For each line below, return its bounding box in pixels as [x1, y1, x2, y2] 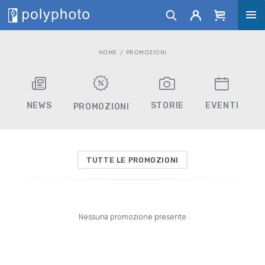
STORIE [150, 100, 185, 111]
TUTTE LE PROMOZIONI [86, 155, 179, 164]
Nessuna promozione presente [79, 212, 186, 221]
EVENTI [205, 100, 239, 111]
